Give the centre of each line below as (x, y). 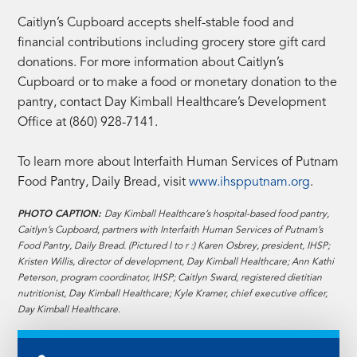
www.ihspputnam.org (250, 182)
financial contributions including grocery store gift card (172, 43)
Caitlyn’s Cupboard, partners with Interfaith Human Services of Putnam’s (171, 230)
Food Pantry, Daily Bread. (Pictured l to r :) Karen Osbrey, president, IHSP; (174, 246)
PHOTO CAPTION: (61, 214)
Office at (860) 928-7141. (88, 122)
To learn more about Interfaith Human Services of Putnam (178, 162)
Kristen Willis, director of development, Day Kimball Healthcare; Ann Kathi (176, 262)
